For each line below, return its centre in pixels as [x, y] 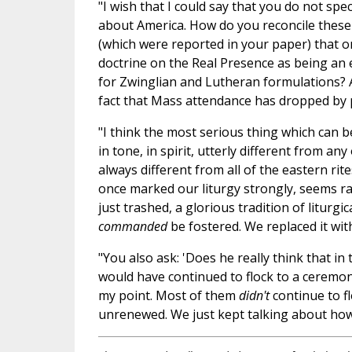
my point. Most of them [168, 296]
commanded [134, 227]
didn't [255, 296]
